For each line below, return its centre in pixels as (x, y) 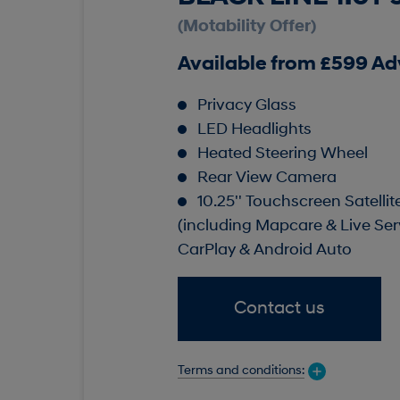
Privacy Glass (246, 106)
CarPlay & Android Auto (264, 251)
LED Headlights (254, 130)
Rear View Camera (267, 179)
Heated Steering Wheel (282, 154)
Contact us (279, 309)
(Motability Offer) (246, 28)
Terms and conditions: (241, 371)
